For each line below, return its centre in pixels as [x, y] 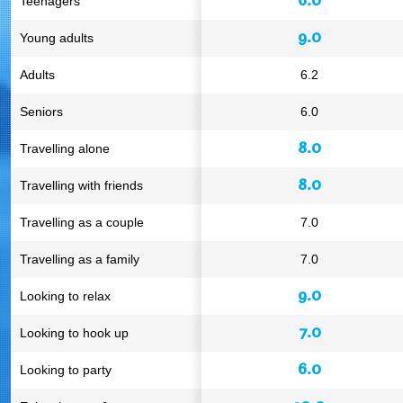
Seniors [41, 112]
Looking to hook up [74, 333]
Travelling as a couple [82, 222]
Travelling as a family [80, 259]
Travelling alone [65, 148]
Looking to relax [65, 296]
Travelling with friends [81, 185]
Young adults [57, 38]
